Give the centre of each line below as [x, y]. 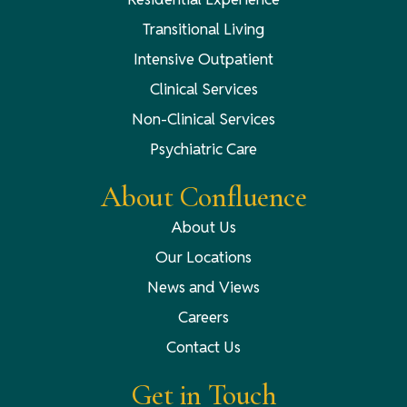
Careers [203, 317]
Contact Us [203, 347]
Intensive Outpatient [203, 59]
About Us [203, 227]
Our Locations [203, 257]
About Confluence [203, 196]
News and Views [203, 287]
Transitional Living [203, 29]
